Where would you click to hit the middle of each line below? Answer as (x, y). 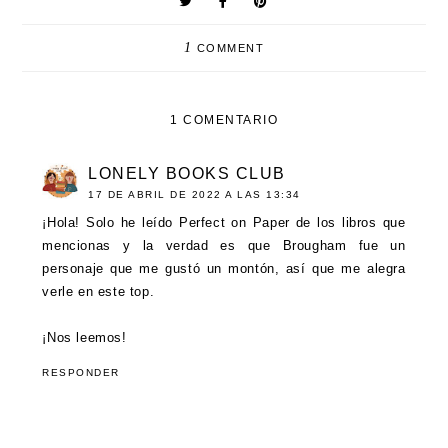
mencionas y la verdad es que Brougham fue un (224, 246)
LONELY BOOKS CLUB (187, 174)
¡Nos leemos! (84, 338)
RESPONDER (81, 373)
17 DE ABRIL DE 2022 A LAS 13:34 (194, 195)
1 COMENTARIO (224, 120)
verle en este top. (98, 292)
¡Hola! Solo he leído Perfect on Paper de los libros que (224, 223)
